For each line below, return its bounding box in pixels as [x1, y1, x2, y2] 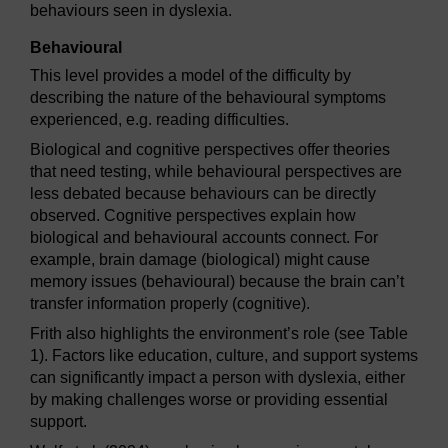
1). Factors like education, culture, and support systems [30, 347, 418, 365]
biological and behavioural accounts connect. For [30, 229, 378, 247]
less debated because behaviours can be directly [30, 185, 376, 203]
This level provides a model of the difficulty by [30, 67, 351, 85]
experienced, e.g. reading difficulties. [30, 111, 289, 129]
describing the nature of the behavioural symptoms [30, 89, 386, 107]
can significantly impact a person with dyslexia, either [30, 369, 405, 387]
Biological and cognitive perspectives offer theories [30, 141, 390, 159]
